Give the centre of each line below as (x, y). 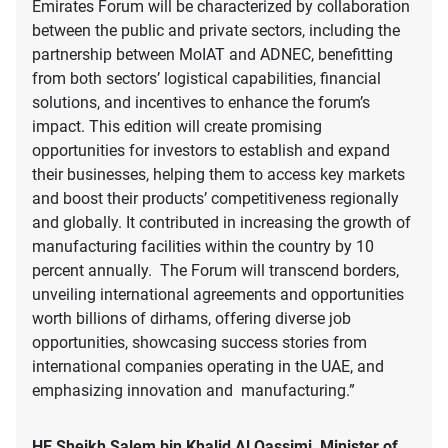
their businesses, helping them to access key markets (218, 175)
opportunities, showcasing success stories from (199, 343)
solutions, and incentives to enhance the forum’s (201, 103)
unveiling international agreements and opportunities (218, 295)
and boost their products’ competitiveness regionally (215, 199)
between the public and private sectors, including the (216, 31)
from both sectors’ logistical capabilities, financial (206, 79)
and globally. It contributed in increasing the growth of (221, 223)
